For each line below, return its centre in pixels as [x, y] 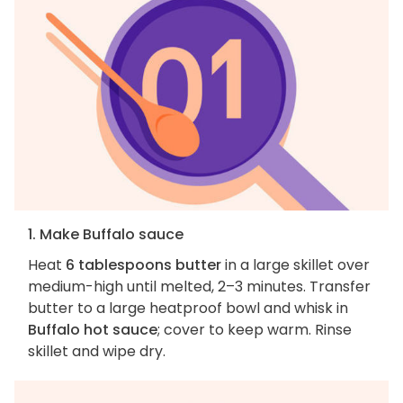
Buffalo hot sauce [93, 329]
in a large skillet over [296, 264]
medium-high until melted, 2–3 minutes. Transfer [199, 286]
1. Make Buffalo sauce [106, 234]
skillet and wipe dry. [97, 351]
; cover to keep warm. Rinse [255, 329]
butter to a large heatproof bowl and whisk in [188, 308]
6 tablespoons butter [143, 264]
